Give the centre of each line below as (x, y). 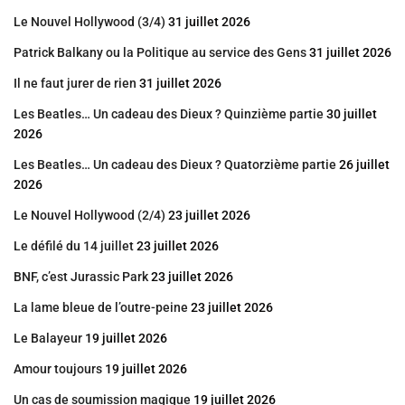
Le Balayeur (48, 339)
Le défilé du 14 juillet (74, 246)
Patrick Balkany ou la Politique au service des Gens (160, 53)
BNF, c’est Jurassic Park (81, 277)
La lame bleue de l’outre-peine (101, 308)
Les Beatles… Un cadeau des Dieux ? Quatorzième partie (175, 165)
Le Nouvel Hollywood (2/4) (89, 216)
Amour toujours (58, 369)
